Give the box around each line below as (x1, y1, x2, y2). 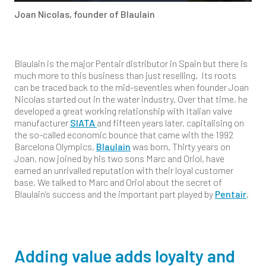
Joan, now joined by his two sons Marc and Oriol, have (14, 152, 224, 164)
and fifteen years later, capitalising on (97, 116, 244, 128)
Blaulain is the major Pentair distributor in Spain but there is (14, 57, 248, 69)
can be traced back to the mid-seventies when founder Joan (14, 81, 249, 93)
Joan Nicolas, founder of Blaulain (14, 8, 155, 20)
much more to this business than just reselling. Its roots (14, 69, 236, 81)
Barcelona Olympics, (14, 140, 96, 152)
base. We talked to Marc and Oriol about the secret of (14, 176, 222, 188)
